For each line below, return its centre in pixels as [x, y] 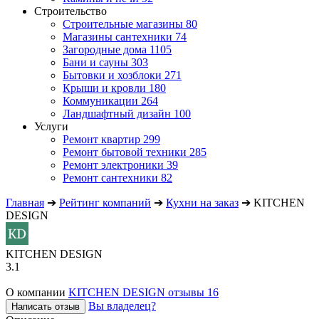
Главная [25, 203]
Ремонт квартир [101, 139]
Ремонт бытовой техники [125, 152]
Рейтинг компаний [105, 203]
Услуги [51, 126]
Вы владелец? [122, 306]
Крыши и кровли [104, 88]
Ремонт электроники [113, 165]
